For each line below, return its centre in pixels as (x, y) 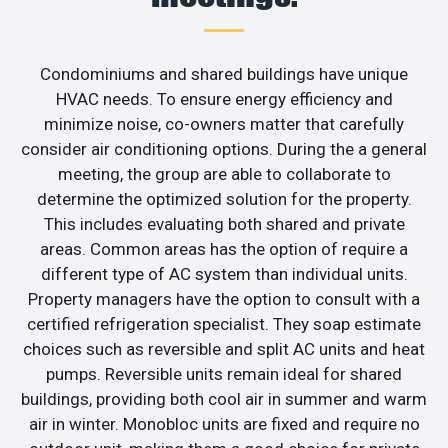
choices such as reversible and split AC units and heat (224, 349)
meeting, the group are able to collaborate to (224, 174)
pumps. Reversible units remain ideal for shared (224, 374)
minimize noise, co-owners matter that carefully (224, 124)
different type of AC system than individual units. (224, 274)
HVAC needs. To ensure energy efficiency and (224, 99)
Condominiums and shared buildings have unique (224, 74)
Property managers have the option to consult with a (224, 299)
